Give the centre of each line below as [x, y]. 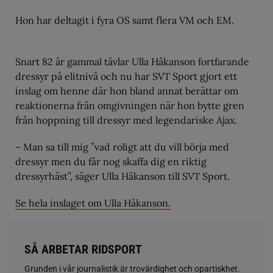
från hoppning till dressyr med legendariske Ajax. [126, 120]
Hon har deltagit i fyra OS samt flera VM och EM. [125, 20]
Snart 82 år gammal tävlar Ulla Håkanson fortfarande [132, 61]
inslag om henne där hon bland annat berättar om [127, 90]
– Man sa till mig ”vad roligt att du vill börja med [122, 147]
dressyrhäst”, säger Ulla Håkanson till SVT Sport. [122, 176]
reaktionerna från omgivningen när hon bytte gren [130, 105]
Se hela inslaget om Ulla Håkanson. [93, 203]
